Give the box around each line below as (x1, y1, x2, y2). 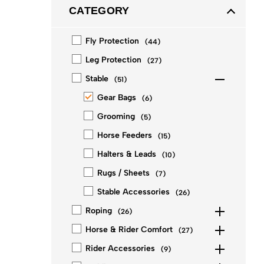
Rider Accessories (85, 243, 155, 253)
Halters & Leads (97, 149, 156, 159)
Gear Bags (97, 93, 136, 103)
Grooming (97, 111, 135, 121)
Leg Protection (85, 55, 141, 65)
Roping (85, 206, 112, 216)
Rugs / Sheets (97, 168, 150, 178)
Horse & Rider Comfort (85, 225, 173, 235)
